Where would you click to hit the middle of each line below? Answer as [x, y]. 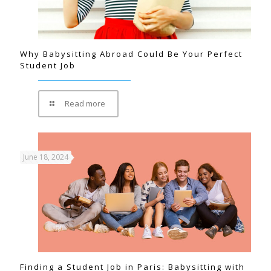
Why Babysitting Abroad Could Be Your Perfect [131, 54]
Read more [85, 103]
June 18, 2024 [46, 157]
